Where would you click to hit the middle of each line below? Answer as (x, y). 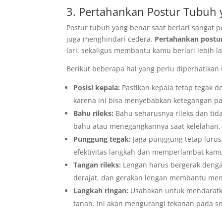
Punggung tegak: (102, 139)
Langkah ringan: (101, 191)
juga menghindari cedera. (111, 39)
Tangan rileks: (97, 165)
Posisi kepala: (97, 88)
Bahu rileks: (94, 113)
